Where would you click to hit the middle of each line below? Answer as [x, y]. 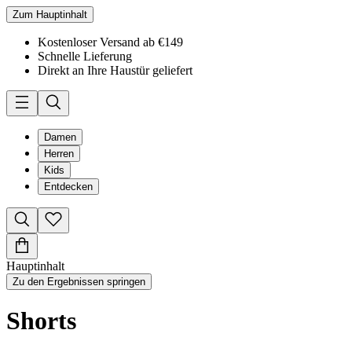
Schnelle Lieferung [85, 56]
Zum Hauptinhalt [50, 15]
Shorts [41, 321]
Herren [59, 154]
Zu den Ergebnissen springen [79, 282]
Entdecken [68, 187]
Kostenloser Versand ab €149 [110, 42]
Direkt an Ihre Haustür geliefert [115, 70]
